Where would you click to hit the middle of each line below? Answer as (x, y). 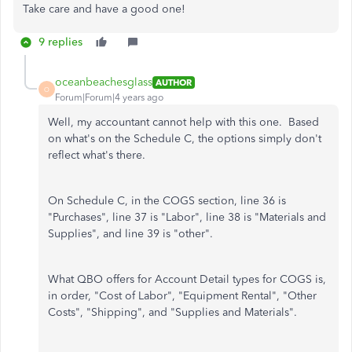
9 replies (60, 42)
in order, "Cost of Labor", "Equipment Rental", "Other (182, 296)
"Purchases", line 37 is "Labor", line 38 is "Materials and (187, 217)
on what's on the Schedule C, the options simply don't (185, 139)
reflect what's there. (98, 155)
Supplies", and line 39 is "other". (130, 234)
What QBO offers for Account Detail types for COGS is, (187, 279)
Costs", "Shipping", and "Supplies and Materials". (172, 312)
